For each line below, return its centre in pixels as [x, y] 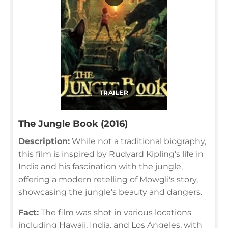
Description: [44, 141]
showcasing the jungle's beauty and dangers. [110, 192]
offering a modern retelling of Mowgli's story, [108, 179]
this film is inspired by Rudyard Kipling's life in [111, 154]
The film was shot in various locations [115, 212]
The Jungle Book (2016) [73, 123]
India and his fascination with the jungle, [101, 166]
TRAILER [114, 92]
